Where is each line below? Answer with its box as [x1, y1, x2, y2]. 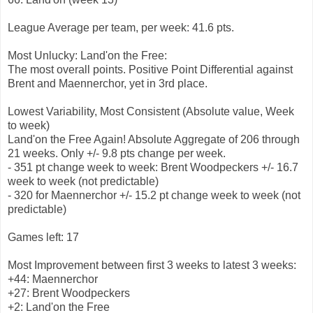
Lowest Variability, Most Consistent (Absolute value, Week [8, 105, 294, 118]
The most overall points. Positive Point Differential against [8, 64, 293, 76]
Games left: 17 [8, 231, 79, 244]
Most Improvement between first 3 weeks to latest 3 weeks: [8, 259, 296, 272]
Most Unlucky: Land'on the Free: [8, 50, 167, 62]
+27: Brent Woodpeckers [8, 287, 130, 300]
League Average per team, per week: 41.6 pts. [8, 22, 234, 34]
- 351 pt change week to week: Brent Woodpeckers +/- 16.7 [8, 161, 298, 174]
